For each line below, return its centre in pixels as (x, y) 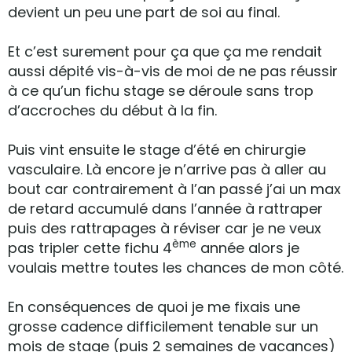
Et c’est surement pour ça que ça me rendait (165, 51)
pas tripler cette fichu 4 (90, 248)
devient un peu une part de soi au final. (144, 12)
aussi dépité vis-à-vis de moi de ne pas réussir (173, 71)
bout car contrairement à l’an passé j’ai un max (174, 189)
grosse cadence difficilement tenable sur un (163, 326)
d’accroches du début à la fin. (112, 110)
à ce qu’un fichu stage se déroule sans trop (161, 91)
